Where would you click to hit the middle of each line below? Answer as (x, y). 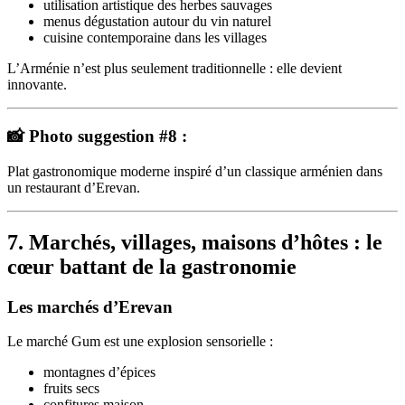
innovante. (37, 85)
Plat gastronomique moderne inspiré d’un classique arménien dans (195, 171)
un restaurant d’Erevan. (74, 187)
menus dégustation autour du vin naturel (157, 22)
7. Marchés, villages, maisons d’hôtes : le (195, 242)
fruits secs (71, 389)
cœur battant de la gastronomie (152, 266)
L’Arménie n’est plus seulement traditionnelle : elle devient (174, 69)
